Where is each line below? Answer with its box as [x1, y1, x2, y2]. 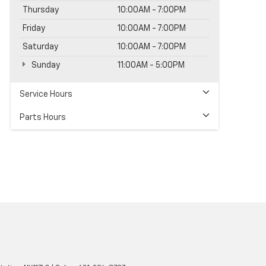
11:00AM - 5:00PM [118, 61, 185, 69]
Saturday [23, 42, 58, 51]
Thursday [23, 5, 59, 14]
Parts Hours [20, 113, 66, 122]
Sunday [30, 61, 60, 69]
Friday [23, 24, 45, 33]
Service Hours [20, 90, 72, 99]
